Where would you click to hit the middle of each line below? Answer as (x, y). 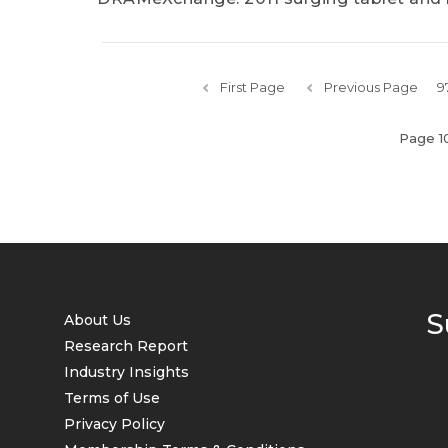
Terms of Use (112, 398)
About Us (97, 320)
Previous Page (370, 87)
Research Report (126, 346)
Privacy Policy (114, 424)
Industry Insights (126, 372)
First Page (252, 87)
